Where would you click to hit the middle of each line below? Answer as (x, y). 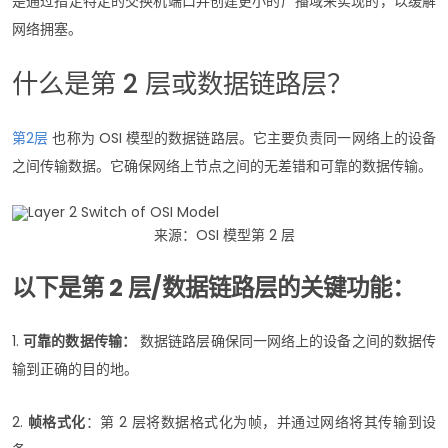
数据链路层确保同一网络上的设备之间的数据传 (286, 340)
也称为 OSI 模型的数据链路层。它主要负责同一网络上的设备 (242, 137)
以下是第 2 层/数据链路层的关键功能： (213, 287)
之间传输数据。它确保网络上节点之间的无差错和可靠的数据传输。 (222, 165)
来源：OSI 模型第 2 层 (224, 234)
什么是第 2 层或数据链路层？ (182, 83)
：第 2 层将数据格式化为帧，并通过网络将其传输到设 (261, 421)
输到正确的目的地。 (75, 368)
